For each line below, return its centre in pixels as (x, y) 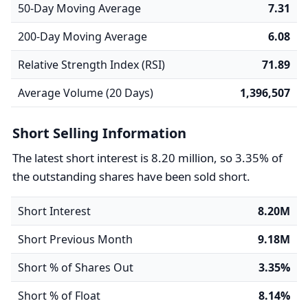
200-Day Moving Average (82, 36)
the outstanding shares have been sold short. (131, 176)
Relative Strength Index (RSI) (91, 65)
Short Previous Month (75, 239)
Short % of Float (59, 296)
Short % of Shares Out (76, 267)
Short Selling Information (99, 133)
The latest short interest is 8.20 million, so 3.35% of (147, 158)
